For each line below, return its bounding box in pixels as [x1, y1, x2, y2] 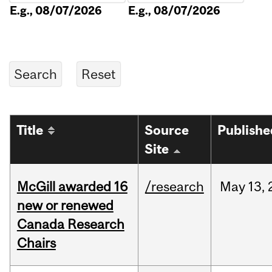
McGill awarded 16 [16, 178, 127, 195]
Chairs [16, 235, 56, 251]
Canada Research [16, 216, 124, 233]
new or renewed [16, 197, 114, 214]
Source [144, 123, 189, 138]
